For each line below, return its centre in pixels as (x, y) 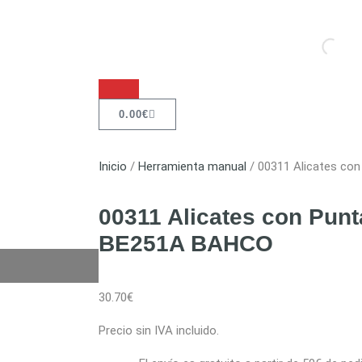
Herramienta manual (192, 167)
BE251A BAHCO (186, 244)
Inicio (113, 167)
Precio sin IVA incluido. (159, 331)
